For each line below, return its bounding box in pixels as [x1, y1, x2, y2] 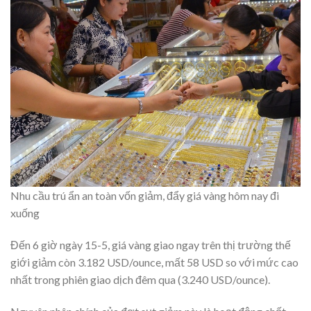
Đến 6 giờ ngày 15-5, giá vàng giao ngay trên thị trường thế [10, 238, 291, 252]
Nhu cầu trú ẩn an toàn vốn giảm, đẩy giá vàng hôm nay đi [10, 189, 279, 203]
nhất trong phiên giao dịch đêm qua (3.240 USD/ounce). [10, 273, 270, 287]
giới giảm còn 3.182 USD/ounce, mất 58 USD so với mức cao [10, 255, 299, 269]
